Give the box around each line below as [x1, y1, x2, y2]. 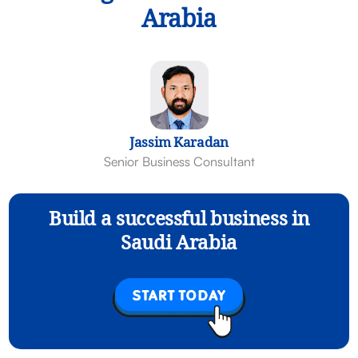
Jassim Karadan [129, 133, 229, 157]
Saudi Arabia [121, 229, 237, 262]
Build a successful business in [48, 205, 310, 238]
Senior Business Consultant [103, 153, 255, 170]
